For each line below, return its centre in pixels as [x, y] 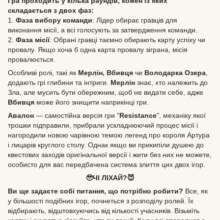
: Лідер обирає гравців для [135, 20]
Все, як [195, 191]
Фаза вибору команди [54, 20]
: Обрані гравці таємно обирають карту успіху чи [127, 40]
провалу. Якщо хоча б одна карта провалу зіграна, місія [98, 50]
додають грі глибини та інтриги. [59, 82]
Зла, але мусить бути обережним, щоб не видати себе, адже [106, 92]
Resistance [138, 115]
